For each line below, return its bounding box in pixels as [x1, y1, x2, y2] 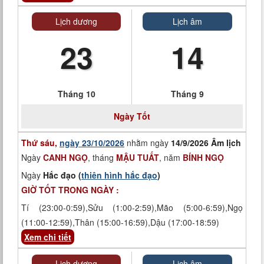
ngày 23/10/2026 [60, 137, 124, 148]
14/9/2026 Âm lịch [171, 137, 241, 148]
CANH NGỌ [43, 151, 88, 163]
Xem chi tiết [24, 231, 71, 243]
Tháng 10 [57, 88, 95, 100]
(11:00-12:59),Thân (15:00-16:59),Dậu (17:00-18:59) [21, 216, 219, 228]
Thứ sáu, [21, 137, 60, 148]
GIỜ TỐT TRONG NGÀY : [21, 184, 119, 196]
